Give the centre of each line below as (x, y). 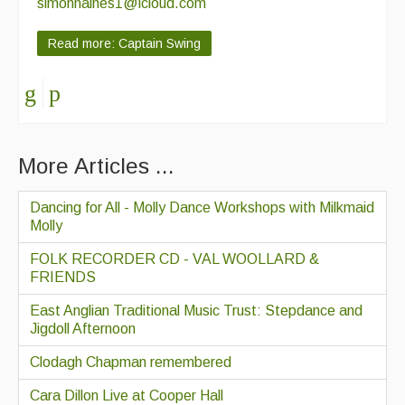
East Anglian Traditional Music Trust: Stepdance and (196, 311)
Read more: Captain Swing (124, 43)
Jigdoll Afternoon (83, 329)
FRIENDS (63, 278)
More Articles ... (96, 165)
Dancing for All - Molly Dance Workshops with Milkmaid (202, 208)
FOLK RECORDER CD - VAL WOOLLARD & (174, 259)
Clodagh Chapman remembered (131, 363)
